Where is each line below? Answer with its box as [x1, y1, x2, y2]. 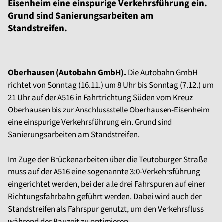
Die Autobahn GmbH [126, 67, 198, 79]
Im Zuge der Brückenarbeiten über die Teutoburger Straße [8, 154, 207, 166]
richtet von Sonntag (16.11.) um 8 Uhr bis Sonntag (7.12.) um [8, 79, 214, 91]
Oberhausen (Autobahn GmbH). [8, 67, 126, 79]
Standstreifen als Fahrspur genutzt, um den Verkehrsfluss [8, 203, 204, 215]
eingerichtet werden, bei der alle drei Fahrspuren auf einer [8, 178, 205, 190]
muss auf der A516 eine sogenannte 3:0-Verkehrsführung [8, 166, 200, 178]
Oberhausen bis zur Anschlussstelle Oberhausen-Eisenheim [8, 104, 210, 116]
